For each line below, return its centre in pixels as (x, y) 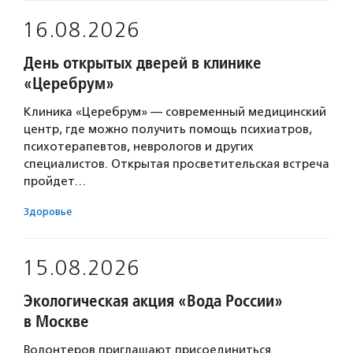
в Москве (56, 321)
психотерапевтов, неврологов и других (139, 147)
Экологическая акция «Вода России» (153, 301)
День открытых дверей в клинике (143, 63)
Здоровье (48, 212)
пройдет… (55, 181)
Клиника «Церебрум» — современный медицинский (175, 112)
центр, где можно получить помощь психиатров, (168, 129)
